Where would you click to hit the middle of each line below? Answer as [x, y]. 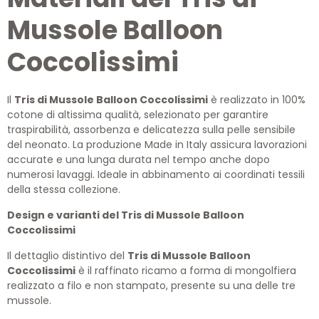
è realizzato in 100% [257, 100]
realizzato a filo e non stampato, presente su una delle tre [151, 286]
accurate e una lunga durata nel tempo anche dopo [138, 159]
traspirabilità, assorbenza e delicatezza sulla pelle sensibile [151, 130]
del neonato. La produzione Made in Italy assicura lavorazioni [157, 145]
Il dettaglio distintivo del [67, 256]
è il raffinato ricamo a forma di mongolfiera [186, 271]
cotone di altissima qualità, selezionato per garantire [138, 115]
